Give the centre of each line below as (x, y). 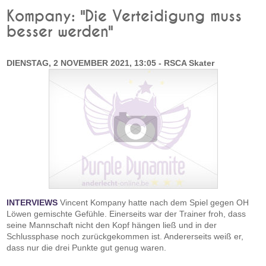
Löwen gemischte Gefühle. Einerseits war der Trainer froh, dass (126, 214)
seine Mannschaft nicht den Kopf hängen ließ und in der (112, 225)
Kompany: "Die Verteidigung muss (124, 17)
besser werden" (60, 32)
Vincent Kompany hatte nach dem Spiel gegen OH (153, 202)
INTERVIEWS (32, 202)
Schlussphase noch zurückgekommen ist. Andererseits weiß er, (125, 236)
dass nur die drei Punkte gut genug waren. (88, 248)
